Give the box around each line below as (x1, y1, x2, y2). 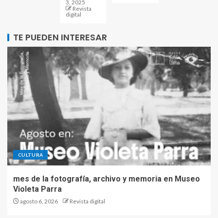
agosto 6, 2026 (19, 197, 58, 205)
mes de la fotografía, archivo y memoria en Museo (13, 174, 200, 183)
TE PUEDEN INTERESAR (13, 31, 107, 43)
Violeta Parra (13, 184, 62, 194)
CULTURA (18, 151, 43, 158)
